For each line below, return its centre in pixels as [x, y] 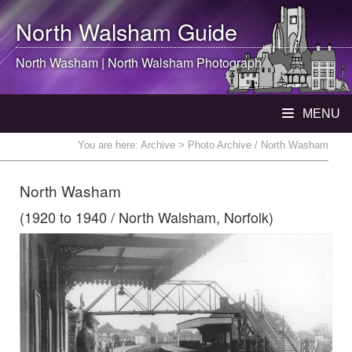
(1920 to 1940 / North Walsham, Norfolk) [147, 217]
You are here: [109, 145]
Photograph [227, 62]
